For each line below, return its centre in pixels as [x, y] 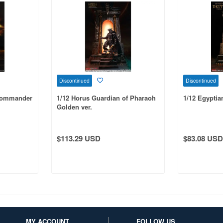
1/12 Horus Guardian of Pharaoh [106, 98]
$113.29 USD [78, 138]
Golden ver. [74, 107]
